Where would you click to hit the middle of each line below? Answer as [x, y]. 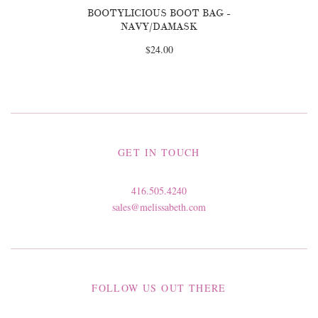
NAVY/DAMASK [159, 27]
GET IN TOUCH [159, 153]
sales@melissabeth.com [159, 207]
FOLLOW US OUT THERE [159, 288]
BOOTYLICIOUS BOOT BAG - [159, 13]
